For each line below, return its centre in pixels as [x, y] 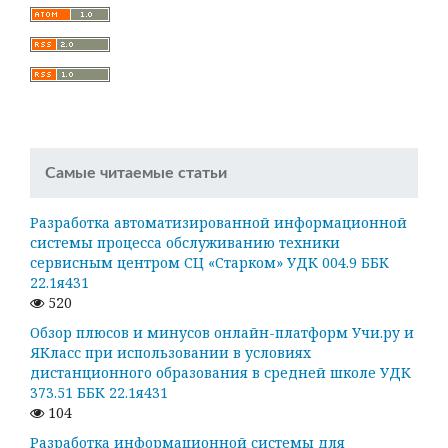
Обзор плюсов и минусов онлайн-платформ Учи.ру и [222, 332]
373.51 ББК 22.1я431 [99, 392]
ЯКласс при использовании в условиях [170, 352]
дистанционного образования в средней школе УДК [220, 372]
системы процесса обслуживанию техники [185, 242]
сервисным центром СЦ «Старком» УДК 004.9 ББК [209, 262]
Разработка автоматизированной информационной [218, 222]
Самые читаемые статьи [136, 173]
